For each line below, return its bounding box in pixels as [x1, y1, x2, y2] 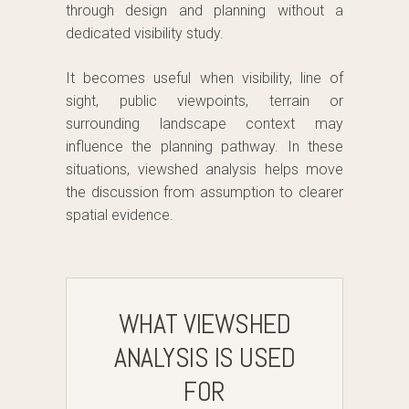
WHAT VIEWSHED [118, 307, 291, 342]
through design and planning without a [66, 2, 343, 20]
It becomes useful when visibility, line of [66, 69, 343, 88]
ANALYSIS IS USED [114, 341, 295, 376]
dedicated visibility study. [66, 25, 224, 43]
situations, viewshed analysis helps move [66, 161, 343, 179]
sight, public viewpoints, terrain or [66, 92, 343, 110]
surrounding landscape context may [66, 115, 343, 133]
